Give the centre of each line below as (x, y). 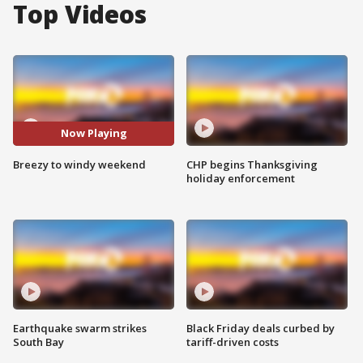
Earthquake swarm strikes (80, 329)
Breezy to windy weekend (79, 164)
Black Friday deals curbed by (261, 329)
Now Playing (94, 133)
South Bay (38, 342)
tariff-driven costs (233, 342)
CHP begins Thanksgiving (252, 164)
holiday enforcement (241, 178)
